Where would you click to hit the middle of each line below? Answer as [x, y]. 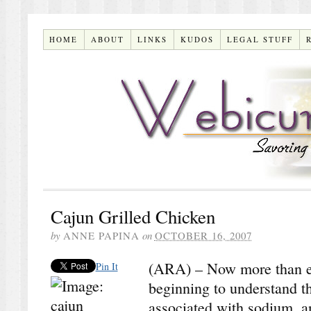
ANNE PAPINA [101, 235]
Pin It [107, 266]
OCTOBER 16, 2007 [203, 235]
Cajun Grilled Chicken [133, 216]
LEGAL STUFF [260, 39]
